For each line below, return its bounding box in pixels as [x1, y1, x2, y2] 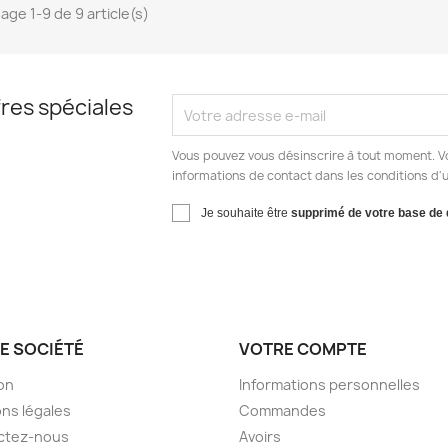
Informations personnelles [239, 375, 420, 394]
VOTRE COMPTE [239, 338, 367, 360]
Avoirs [239, 427, 281, 446]
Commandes [239, 401, 326, 420]
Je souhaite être [201, 206, 292, 220]
